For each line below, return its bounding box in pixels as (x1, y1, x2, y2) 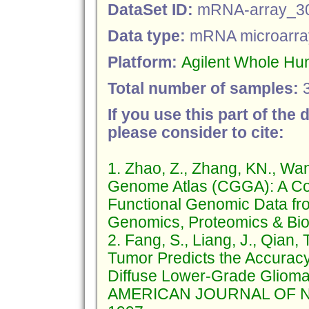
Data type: (107, 28, 190, 45)
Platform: (107, 54, 181, 71)
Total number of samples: (107, 80, 303, 97)
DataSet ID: (107, 1, 197, 19)
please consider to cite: (107, 124, 284, 141)
